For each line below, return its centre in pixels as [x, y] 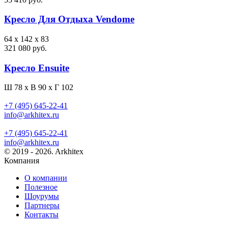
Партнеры [42, 206]
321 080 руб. [25, 48]
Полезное [41, 187]
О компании [46, 178]
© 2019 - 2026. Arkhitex [44, 152]
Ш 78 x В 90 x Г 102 [39, 88]
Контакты [41, 215]
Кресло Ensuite [37, 68]
